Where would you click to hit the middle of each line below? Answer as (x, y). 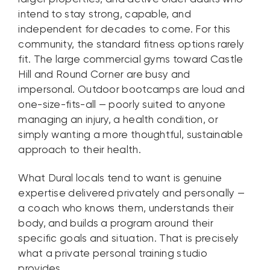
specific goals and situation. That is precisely (129, 239)
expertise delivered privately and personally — (132, 193)
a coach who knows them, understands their (126, 209)
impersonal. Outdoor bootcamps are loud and (131, 90)
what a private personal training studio (113, 254)
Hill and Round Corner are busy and (104, 75)
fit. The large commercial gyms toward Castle (131, 60)
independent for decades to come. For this (124, 30)
